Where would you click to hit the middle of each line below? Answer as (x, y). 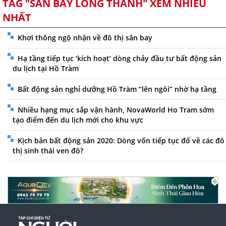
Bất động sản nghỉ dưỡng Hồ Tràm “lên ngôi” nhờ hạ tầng (117, 89)
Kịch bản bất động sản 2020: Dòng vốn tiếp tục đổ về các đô (121, 141)
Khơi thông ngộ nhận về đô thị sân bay (85, 38)
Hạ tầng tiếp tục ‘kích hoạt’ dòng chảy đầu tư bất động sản (120, 59)
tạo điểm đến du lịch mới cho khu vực (78, 120)
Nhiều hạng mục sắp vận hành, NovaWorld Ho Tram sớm (116, 110)
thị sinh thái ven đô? (48, 151)
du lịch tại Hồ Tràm (46, 69)
